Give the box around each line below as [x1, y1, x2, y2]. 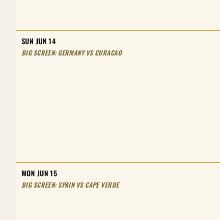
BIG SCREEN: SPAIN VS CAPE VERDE [22, 179, 119, 190]
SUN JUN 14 [22, 35, 56, 46]
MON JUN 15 [22, 167, 57, 178]
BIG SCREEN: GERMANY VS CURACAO [22, 47, 122, 57]
